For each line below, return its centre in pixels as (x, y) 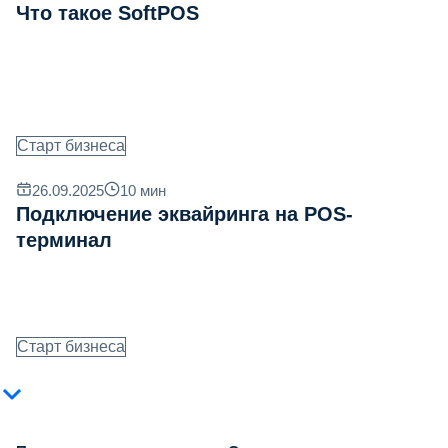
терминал (64, 240)
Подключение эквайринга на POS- (184, 214)
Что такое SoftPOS (107, 13)
